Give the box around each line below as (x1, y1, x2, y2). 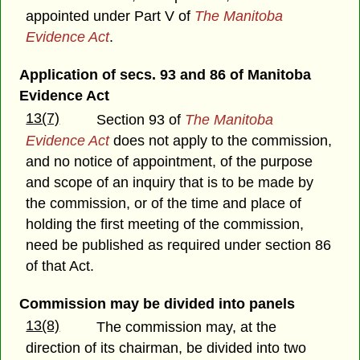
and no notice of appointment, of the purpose (26, 153, 313, 170)
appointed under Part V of (26, 8, 195, 25)
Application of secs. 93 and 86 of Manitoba (18, 67, 311, 84)
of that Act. (26, 257, 95, 274)
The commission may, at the (96, 318, 277, 335)
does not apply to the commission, (109, 132, 333, 149)
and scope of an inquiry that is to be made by (26, 174, 314, 190)
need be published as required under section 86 (26, 236, 332, 253)
